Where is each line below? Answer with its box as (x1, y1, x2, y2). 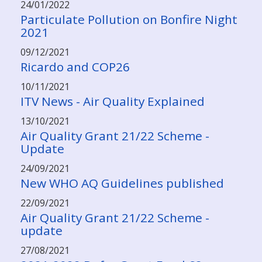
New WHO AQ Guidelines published (20, 175, 224, 191)
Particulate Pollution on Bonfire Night (20, 11, 237, 27)
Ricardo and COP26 (20, 58, 130, 75)
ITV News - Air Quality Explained (20, 93, 205, 109)
